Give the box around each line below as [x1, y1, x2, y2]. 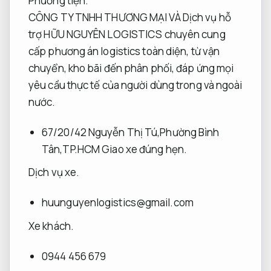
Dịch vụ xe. [28, 165, 80, 180]
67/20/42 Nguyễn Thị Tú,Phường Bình [42, 125, 220, 140]
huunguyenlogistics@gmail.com [42, 195, 194, 210]
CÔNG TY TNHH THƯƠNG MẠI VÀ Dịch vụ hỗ [28, 10, 231, 25]
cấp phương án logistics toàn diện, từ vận [28, 44, 220, 59]
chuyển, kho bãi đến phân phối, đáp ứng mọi [28, 61, 234, 76]
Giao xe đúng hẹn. [102, 142, 187, 157]
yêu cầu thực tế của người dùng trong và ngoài [28, 78, 243, 93]
